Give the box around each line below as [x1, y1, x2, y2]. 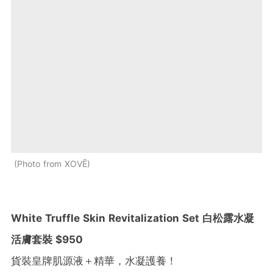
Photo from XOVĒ [17, 158, 87, 169]
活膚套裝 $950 [11, 233, 83, 246]
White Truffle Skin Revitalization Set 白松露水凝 [11, 211, 254, 224]
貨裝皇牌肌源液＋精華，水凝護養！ [11, 254, 177, 267]
